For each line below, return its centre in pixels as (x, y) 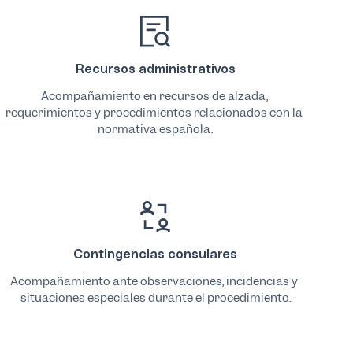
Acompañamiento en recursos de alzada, (154, 96)
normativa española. (156, 129)
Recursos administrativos (155, 69)
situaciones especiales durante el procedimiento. (155, 297)
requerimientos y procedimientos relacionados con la (154, 112)
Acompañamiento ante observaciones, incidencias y (154, 281)
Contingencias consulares (156, 254)
